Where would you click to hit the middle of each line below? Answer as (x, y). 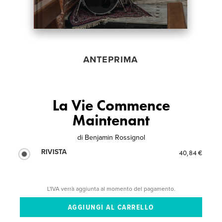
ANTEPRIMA (110, 59)
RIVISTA (54, 152)
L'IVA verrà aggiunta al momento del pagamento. (111, 189)
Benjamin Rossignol (115, 137)
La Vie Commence (111, 105)
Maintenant (111, 120)
